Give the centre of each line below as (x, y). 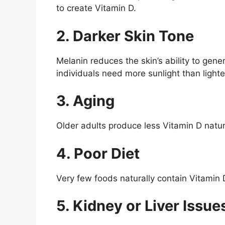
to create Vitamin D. (96, 8)
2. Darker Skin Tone (125, 36)
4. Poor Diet (98, 153)
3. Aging (85, 101)
